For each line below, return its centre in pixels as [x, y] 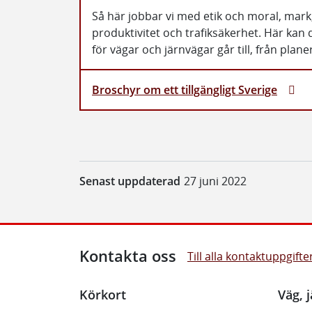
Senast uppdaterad [130, 181]
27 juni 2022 [215, 181]
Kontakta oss [128, 256]
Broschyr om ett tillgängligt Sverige [185, 90]
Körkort [103, 295]
